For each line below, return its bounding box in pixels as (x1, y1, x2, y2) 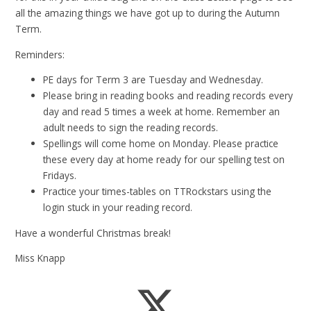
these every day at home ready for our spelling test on (43, 153, 285, 167)
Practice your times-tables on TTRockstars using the (43, 185, 272, 199)
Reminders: (15, 47, 65, 61)
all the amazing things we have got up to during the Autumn (15, 6, 280, 19)
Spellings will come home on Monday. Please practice (43, 137, 279, 151)
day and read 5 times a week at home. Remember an (43, 105, 280, 119)
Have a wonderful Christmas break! (15, 226, 171, 239)
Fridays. (43, 169, 77, 183)
